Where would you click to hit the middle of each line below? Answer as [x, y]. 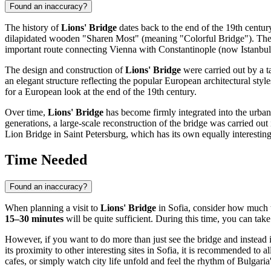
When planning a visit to [53, 208]
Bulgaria [253, 261]
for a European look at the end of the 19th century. [101, 92]
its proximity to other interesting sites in [81, 250]
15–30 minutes [34, 219]
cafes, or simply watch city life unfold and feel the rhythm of [121, 261]
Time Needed [46, 160]
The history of [33, 28]
